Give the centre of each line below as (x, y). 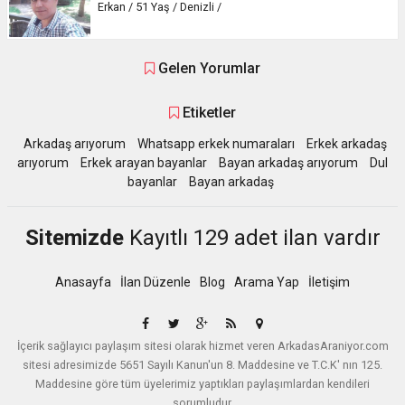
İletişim (329, 282)
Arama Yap (267, 282)
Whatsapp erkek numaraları (216, 143)
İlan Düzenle (155, 282)
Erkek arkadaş (346, 143)
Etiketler (207, 112)
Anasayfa (83, 282)
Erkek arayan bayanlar (144, 162)
